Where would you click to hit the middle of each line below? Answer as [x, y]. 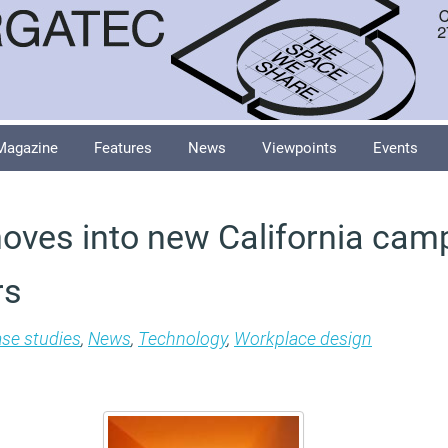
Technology [182, 338]
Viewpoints [299, 148]
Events [395, 148]
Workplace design [303, 338]
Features [123, 148]
